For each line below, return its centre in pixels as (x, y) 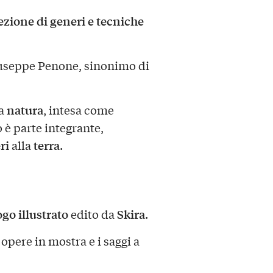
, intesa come (78, 110)
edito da (92, 214)
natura (25, 110)
